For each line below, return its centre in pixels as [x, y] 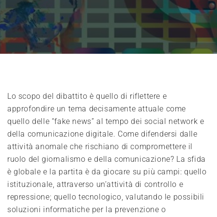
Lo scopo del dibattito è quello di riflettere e [87, 96]
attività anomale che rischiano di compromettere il [100, 146]
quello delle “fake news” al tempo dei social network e [106, 121]
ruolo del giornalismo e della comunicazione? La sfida [107, 159]
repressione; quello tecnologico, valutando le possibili [106, 197]
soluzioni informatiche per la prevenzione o [87, 209]
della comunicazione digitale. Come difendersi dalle [102, 134]
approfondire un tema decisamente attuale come [97, 108]
